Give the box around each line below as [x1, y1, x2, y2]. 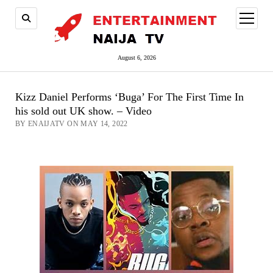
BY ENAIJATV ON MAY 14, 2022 [15, 119, 128, 128]
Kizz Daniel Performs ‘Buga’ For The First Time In [15, 91, 244, 103]
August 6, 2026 [117, 54, 156, 61]
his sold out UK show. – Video [15, 105, 152, 117]
